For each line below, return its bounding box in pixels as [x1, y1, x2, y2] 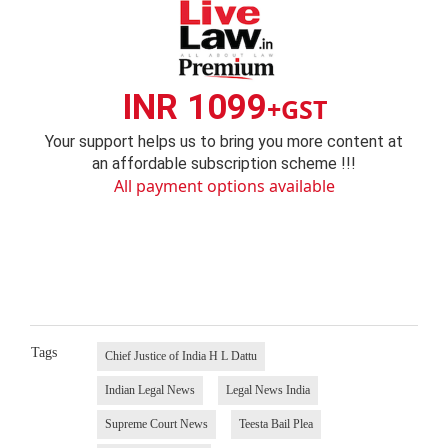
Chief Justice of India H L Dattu [104, 348, 257, 363]
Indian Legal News [104, 382, 195, 397]
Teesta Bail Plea [238, 416, 313, 431]
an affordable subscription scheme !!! [92, 154, 356, 174]
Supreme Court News [104, 416, 208, 431]
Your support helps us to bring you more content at [45, 132, 403, 152]
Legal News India [225, 382, 310, 397]
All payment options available [113, 175, 335, 198]
